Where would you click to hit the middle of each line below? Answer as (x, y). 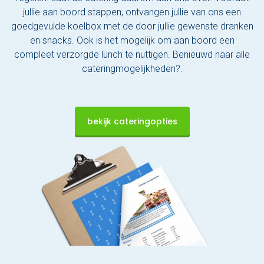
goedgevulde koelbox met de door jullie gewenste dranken (132, 27)
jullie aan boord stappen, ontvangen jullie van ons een (132, 12)
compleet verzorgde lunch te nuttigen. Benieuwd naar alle (132, 55)
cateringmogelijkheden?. (132, 69)
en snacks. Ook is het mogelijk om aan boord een (132, 41)
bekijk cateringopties (132, 121)
